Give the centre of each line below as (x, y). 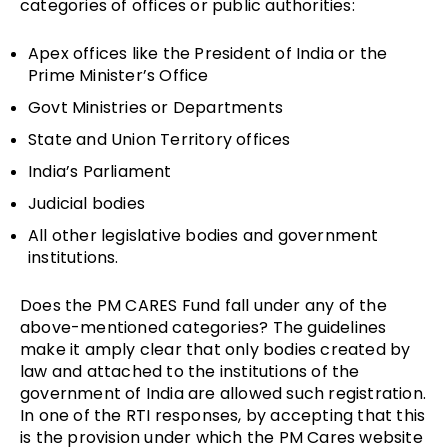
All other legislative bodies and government (203, 235)
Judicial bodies (86, 203)
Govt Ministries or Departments (155, 107)
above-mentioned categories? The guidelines (203, 327)
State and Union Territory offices (159, 139)
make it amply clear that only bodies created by (215, 349)
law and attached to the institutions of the (190, 371)
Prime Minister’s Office (118, 75)
